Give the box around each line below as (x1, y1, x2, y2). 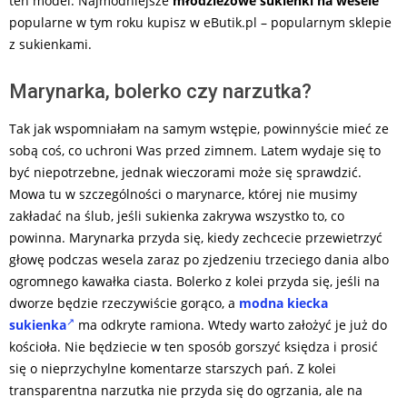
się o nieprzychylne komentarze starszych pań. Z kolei (9, 360, 336, 378)
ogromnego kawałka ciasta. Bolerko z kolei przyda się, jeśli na (9, 273, 380, 291)
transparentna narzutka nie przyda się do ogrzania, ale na (9, 382, 362, 400)
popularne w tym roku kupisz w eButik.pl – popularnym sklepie (9, 14, 392, 32)
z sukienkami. (9, 35, 92, 54)
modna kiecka (239, 294, 328, 313)
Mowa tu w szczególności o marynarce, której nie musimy (9, 185, 357, 203)
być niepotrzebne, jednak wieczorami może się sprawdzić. (9, 164, 362, 182)
